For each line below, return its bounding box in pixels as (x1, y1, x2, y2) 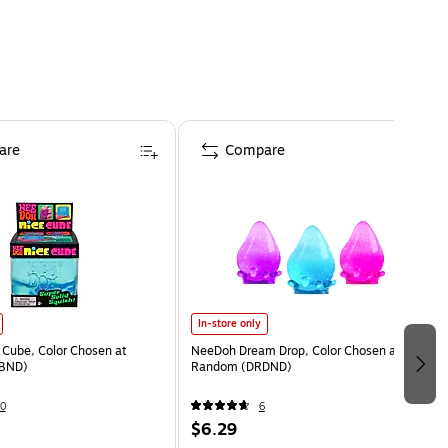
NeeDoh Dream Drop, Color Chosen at (190, 341, 401, 360)
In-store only (197, 315, 261, 331)
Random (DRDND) (190, 357, 292, 376)
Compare (224, 139, 285, 161)
